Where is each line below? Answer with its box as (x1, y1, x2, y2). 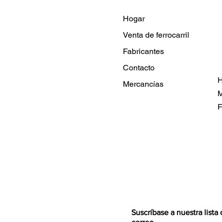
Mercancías (123, 79, 164, 89)
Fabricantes (123, 46, 164, 56)
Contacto (123, 62, 155, 72)
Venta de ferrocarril (123, 30, 189, 40)
